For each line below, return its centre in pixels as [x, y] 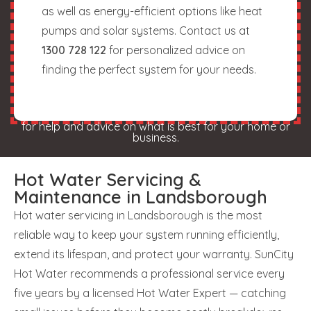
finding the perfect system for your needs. [149, 69]
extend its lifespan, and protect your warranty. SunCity [154, 254]
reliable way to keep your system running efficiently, [146, 234]
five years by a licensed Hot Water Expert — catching [150, 293]
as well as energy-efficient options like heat [152, 11]
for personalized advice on [176, 50]
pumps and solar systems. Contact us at [146, 30]
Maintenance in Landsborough [141, 196]
